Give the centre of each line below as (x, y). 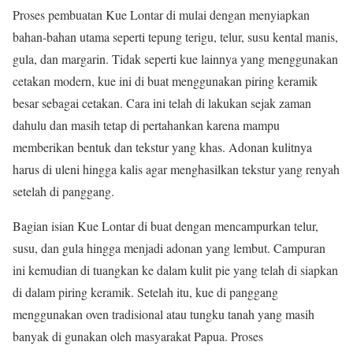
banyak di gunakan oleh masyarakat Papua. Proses (138, 336)
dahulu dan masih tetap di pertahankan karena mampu (146, 125)
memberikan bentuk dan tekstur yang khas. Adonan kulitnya (162, 147)
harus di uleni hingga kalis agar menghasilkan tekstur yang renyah (176, 169)
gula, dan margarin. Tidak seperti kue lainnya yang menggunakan (175, 59)
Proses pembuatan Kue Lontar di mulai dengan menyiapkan (161, 15)
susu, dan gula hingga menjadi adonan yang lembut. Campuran (169, 248)
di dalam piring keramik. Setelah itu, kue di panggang (145, 292)
